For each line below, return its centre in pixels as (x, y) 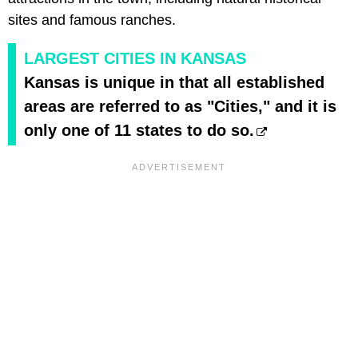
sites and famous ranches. (94, 20)
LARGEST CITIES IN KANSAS (135, 58)
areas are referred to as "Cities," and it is (180, 106)
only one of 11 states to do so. (139, 130)
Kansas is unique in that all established (174, 82)
